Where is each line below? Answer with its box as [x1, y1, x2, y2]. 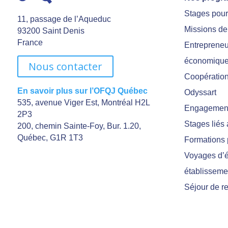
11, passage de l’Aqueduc [17, 15, 111, 24]
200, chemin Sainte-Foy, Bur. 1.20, [17, 122, 141, 131]
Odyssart [184, 88, 217, 97]
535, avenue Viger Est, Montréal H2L [17, 98, 150, 107]
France [17, 38, 43, 47]
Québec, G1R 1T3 [17, 133, 83, 142]
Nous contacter [28, 60, 102, 74]
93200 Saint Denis [17, 26, 84, 36]
